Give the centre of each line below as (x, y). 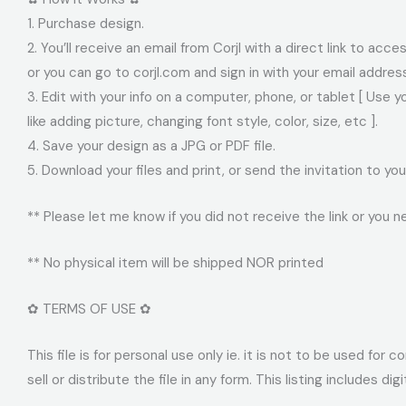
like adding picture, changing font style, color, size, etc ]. (203, 121)
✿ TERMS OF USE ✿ (89, 309)
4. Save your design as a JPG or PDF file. (151, 145)
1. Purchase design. (86, 23)
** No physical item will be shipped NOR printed (175, 262)
